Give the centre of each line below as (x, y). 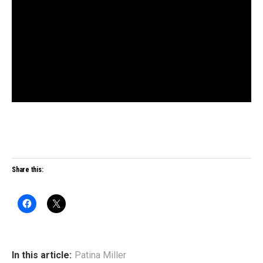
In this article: (42, 255)
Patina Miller (100, 255)
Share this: (28, 169)
